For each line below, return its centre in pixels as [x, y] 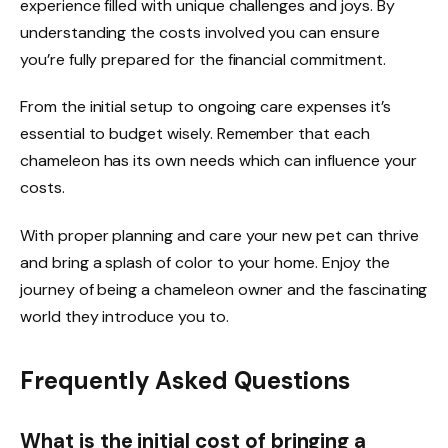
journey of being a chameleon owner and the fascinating [224, 290]
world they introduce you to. [124, 317]
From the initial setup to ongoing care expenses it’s [205, 107]
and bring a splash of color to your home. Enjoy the [205, 263]
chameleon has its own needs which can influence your [218, 161]
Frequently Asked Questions [185, 380]
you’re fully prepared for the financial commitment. [203, 59]
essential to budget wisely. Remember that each [195, 134]
